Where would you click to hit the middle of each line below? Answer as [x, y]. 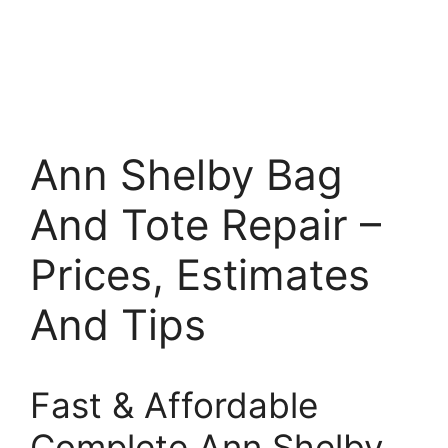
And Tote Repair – [205, 224]
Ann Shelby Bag [186, 174]
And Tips [118, 324]
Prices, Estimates [200, 274]
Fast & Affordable [174, 405]
